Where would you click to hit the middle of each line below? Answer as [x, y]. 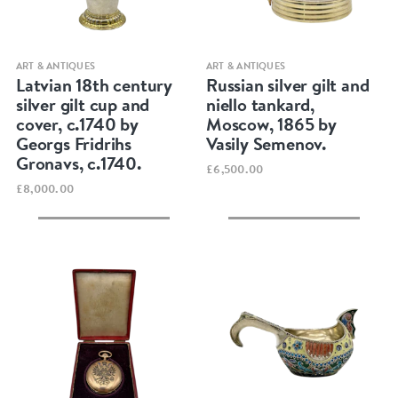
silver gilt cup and [83, 105]
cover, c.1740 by [77, 124]
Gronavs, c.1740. [78, 163]
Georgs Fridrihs [73, 144]
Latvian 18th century [94, 85]
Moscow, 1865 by [272, 124]
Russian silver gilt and [288, 85]
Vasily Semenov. [267, 144]
